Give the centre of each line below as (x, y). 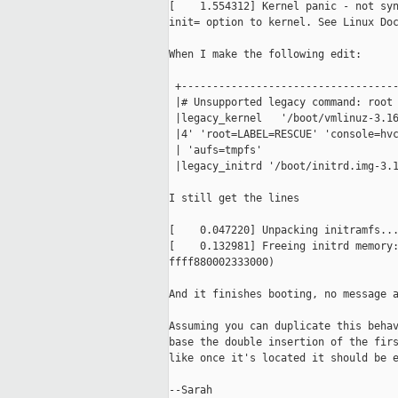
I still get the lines (234, 199)
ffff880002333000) (222, 263)
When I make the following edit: (265, 55)
